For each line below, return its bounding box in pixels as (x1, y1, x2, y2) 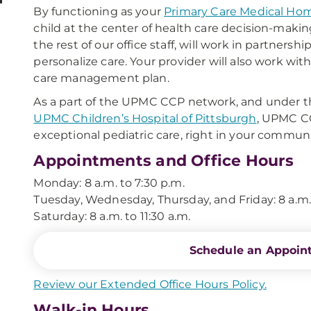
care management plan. (33, 72, 169, 85)
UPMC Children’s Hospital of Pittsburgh (33, 112, 257, 125)
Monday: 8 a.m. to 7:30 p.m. (33, 176, 185, 190)
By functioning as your (33, 5, 165, 18)
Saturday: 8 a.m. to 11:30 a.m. (33, 210, 191, 223)
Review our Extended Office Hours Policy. (33, 278, 267, 291)
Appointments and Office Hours (33, 151, 294, 170)
